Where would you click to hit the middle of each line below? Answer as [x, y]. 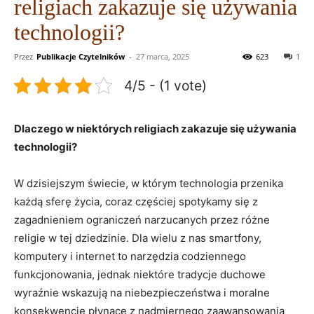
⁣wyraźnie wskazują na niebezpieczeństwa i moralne [142, 292]
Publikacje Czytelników [81, 56]
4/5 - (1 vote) [165, 85]
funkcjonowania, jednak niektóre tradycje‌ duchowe [140, 274]
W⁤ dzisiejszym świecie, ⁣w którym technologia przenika [149, 183]
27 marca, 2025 [163, 56]
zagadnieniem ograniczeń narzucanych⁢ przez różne [142, 219]
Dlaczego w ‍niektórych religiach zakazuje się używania [155, 128]
